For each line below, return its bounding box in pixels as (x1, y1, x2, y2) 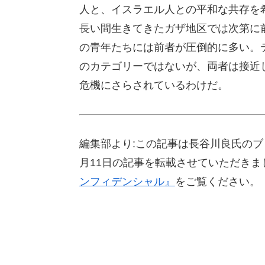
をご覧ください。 (174, 176, 260, 188)
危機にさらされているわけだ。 (79, 79, 228, 92)
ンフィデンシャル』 (79, 176, 175, 188)
